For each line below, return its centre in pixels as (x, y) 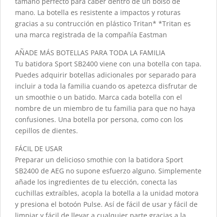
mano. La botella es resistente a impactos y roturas (98, 12)
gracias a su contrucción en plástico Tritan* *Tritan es (103, 23)
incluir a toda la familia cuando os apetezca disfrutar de (106, 86)
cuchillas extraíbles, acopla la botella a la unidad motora (107, 193)
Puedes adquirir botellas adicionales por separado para (106, 75)
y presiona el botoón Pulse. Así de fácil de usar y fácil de (106, 204)
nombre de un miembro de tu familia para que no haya (105, 108)
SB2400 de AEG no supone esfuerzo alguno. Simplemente (108, 170)
